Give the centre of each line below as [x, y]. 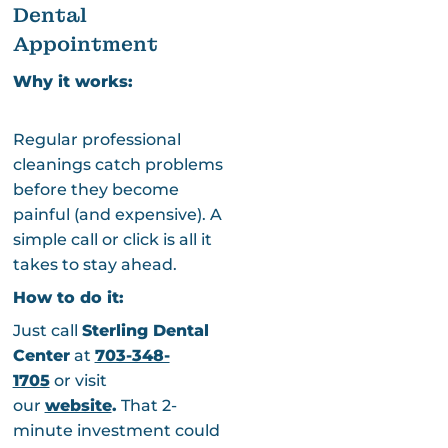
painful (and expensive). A [117, 214]
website [78, 405]
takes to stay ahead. [94, 264]
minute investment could [116, 430]
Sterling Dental [145, 330]
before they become [95, 189]
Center [41, 355]
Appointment [85, 43]
